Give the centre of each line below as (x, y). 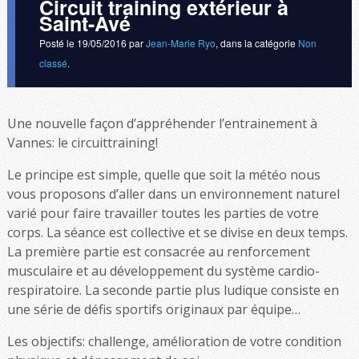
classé (53, 63)
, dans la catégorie (256, 42)
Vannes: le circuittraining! (82, 142)
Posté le (58, 42)
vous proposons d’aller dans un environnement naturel (173, 194)
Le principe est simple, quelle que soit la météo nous (163, 174)
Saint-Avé (85, 23)
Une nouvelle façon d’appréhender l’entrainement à (162, 123)
